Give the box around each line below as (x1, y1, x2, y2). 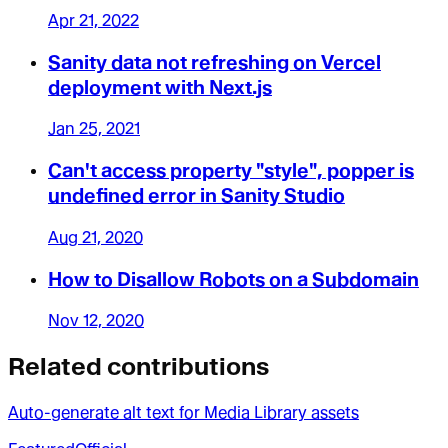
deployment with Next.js (48, 75, 272, 99)
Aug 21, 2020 (48, 227, 143, 247)
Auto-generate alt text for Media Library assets (8, 403, 359, 423)
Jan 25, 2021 (48, 119, 140, 139)
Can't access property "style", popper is (48, 159, 414, 183)
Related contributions (8, 352, 269, 382)
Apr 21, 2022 (48, 10, 139, 30)
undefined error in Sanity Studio (48, 184, 345, 208)
